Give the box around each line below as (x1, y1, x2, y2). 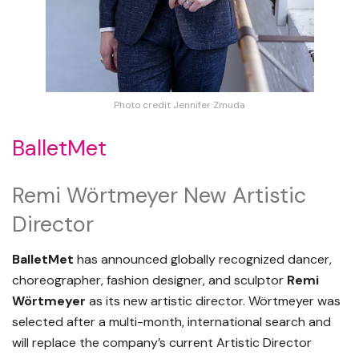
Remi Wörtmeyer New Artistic (12, 180, 306, 209)
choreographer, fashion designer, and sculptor (12, 272, 287, 289)
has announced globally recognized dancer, (74, 251, 332, 268)
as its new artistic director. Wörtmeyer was (86, 292, 341, 310)
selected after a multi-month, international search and (12, 313, 331, 331)
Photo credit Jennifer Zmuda (114, 99, 245, 112)
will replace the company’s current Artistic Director (12, 334, 312, 352)
